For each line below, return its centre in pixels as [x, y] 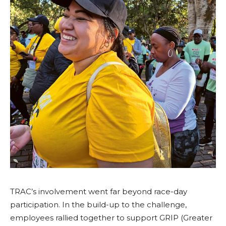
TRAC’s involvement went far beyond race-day [99, 191]
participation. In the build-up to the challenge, [98, 205]
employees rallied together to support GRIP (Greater [111, 218]
